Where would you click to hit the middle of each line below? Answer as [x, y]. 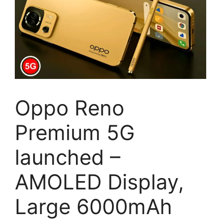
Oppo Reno [70, 108]
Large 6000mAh [93, 206]
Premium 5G [75, 132]
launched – [68, 157]
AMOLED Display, [99, 182]
